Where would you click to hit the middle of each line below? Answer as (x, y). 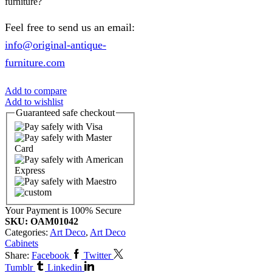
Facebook (50, 256)
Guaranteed (39, 112)
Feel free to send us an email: (70, 27)
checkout (96, 112)
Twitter (97, 256)
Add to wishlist (34, 101)
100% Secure (96, 211)
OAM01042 (54, 222)
